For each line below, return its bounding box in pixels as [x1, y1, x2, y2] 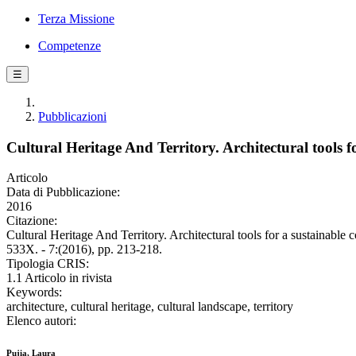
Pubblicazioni [38, 110, 106, 123]
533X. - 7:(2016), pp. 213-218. [6, 242, 162, 257]
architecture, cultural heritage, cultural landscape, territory [6, 300, 293, 314]
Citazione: [6, 214, 57, 228]
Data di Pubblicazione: [6, 185, 120, 199]
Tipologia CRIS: [6, 257, 89, 271]
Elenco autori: [6, 314, 76, 328]
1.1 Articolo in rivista [6, 271, 112, 285]
